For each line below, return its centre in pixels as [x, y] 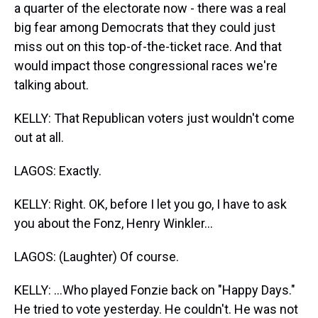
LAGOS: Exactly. [58, 171]
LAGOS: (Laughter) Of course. [97, 257]
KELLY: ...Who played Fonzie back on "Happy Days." [155, 290]
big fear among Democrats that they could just [145, 27]
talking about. [51, 85]
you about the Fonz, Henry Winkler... [114, 223]
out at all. [39, 137]
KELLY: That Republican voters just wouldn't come [154, 118]
